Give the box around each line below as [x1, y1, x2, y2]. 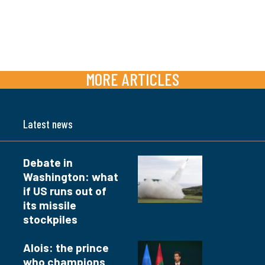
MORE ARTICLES [86, 69, 179, 90]
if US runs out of [23, 184, 106, 198]
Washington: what [23, 170, 118, 184]
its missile [23, 198, 76, 212]
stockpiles [23, 212, 77, 227]
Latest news [23, 117, 73, 131]
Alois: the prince [23, 241, 109, 255]
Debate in [23, 156, 73, 170]
